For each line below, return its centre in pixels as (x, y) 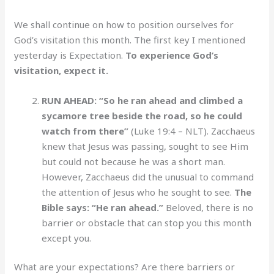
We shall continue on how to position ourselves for (124, 24)
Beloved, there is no (210, 207)
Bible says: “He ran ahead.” (104, 207)
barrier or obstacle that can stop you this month (147, 222)
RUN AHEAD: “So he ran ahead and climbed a (143, 100)
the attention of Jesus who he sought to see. (138, 192)
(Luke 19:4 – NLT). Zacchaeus (193, 131)
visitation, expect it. (61, 70)
